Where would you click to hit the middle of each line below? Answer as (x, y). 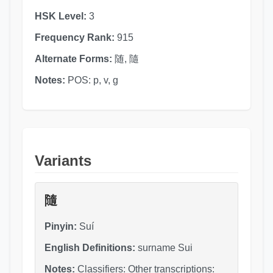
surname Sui (164, 247)
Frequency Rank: (74, 37)
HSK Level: (60, 16)
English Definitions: (90, 247)
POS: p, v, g (91, 80)
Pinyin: (60, 226)
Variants (63, 160)
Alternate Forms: (73, 58)
